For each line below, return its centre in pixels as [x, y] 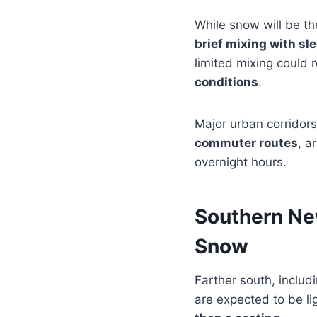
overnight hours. [241, 162]
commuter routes [246, 143]
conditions [226, 82]
